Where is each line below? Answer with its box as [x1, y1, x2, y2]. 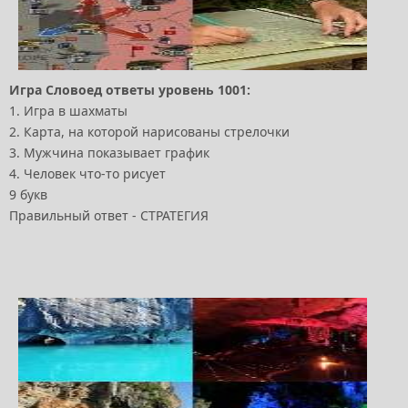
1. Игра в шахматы [9, 102, 127, 120]
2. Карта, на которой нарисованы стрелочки [9, 123, 290, 141]
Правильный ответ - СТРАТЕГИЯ [9, 207, 209, 225]
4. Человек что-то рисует [9, 165, 166, 183]
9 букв [9, 186, 47, 204]
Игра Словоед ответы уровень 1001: [9, 81, 250, 99]
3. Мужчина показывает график [9, 144, 209, 162]
